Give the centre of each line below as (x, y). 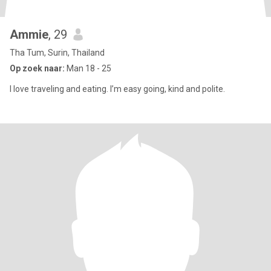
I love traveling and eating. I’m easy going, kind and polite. (117, 89)
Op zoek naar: (37, 68)
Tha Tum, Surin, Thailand (57, 53)
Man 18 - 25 (88, 68)
